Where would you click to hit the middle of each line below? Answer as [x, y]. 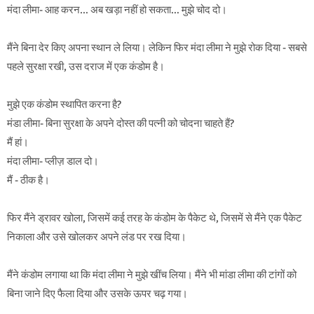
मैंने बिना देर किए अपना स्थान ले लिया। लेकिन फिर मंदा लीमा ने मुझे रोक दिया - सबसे [157, 48]
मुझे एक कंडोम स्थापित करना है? [64, 105]
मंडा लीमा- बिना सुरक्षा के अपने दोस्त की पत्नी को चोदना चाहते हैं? [121, 124]
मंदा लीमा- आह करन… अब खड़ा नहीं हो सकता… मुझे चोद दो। [117, 10]
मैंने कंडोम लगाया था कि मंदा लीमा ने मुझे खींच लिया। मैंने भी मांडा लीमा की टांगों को [152, 275]
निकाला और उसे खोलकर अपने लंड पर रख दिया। [97, 237]
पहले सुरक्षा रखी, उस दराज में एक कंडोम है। [86, 67]
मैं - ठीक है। [28, 180]
